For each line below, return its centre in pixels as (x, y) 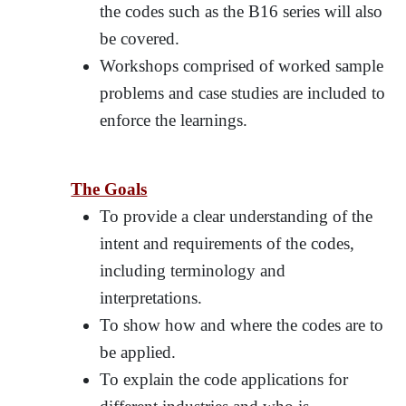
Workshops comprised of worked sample (242, 65)
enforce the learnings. (174, 120)
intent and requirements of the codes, (227, 243)
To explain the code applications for (224, 379)
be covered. (140, 38)
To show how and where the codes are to (242, 324)
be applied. (138, 352)
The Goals (109, 188)
